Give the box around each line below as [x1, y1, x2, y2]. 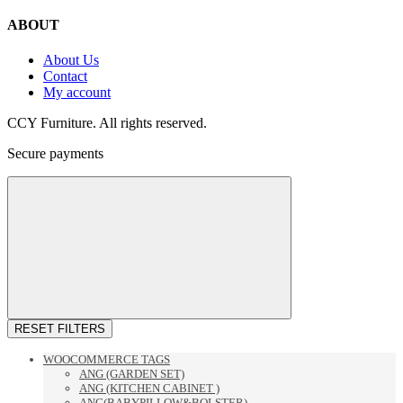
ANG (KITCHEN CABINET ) [79, 381, 219, 396]
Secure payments [7, 146, 103, 162]
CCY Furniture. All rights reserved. [7, 115, 207, 131]
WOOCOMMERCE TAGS [43, 353, 170, 367]
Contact [43, 68, 87, 85]
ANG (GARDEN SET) [79, 367, 184, 381]
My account [43, 85, 111, 101]
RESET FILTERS [14, 322, 105, 336]
